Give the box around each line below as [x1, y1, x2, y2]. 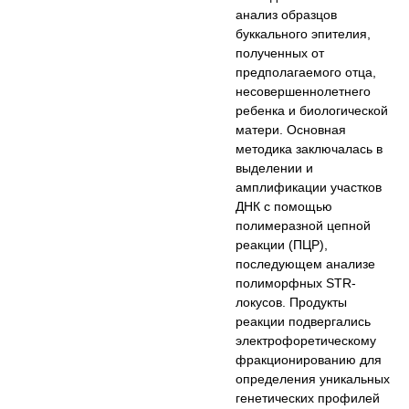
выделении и [236, 159, 314, 176]
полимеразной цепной [236, 216, 372, 234]
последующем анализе [236, 255, 376, 272]
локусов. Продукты [236, 293, 348, 310]
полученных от [236, 44, 325, 61]
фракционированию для [236, 351, 383, 368]
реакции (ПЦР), [236, 236, 329, 253]
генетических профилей [236, 389, 381, 406]
